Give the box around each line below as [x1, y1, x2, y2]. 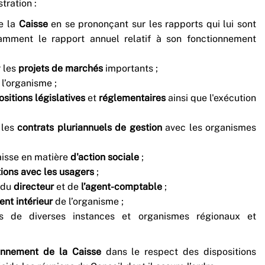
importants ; [105, 62, 158, 74]
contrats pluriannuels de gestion [17, 121, 165, 133]
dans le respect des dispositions [105, 245, 257, 257]
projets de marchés [18, 62, 105, 74]
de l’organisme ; [55, 195, 124, 207]
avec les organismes [165, 121, 256, 133]
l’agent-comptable [81, 180, 164, 192]
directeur [14, 180, 54, 192]
